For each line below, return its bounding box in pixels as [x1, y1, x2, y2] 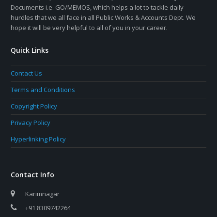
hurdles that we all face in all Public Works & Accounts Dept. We [11, 13, 196, 22]
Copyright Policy [11, 102, 58, 111]
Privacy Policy [11, 118, 51, 127]
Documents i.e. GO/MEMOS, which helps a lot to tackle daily [11, 3, 184, 12]
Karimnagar [25, 189, 60, 199]
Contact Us [11, 69, 43, 78]
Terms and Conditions [11, 85, 76, 94]
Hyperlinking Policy [11, 135, 66, 144]
